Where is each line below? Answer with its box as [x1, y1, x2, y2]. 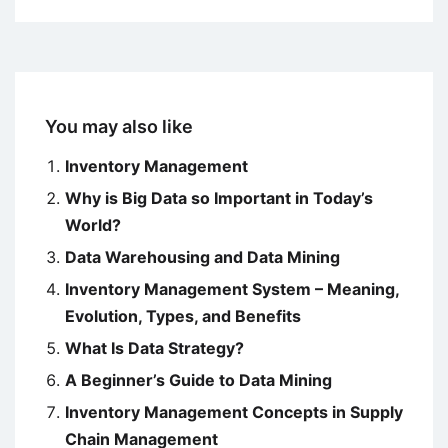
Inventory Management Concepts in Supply [65, 402, 403, 423]
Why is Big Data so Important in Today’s [65, 188, 373, 209]
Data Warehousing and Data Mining [65, 247, 340, 268]
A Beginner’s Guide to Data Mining [65, 370, 332, 391]
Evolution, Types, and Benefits [65, 306, 301, 327]
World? [65, 215, 121, 236]
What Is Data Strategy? [65, 338, 244, 359]
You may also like [45, 116, 193, 138]
